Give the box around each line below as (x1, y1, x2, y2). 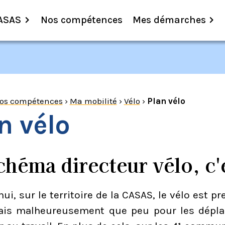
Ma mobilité (69, 96, 117, 106)
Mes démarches (132, 14, 206, 26)
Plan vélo (147, 96, 185, 106)
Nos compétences (40, 14, 123, 26)
